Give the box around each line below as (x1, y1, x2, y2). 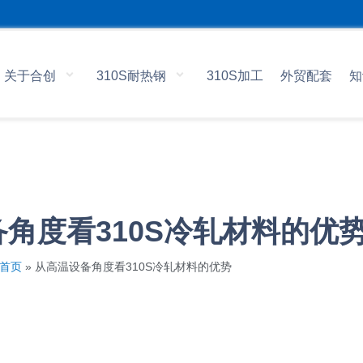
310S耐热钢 (96, 69, 166, 83)
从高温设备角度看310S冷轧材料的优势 (34, 261, 232, 274)
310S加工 (206, 69, 263, 83)
